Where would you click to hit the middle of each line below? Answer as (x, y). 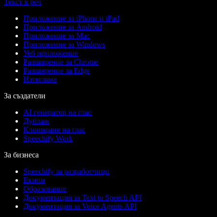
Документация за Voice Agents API (80, 206)
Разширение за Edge (56, 70)
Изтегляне (40, 79)
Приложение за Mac (56, 35)
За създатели (25, 95)
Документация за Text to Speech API (82, 197)
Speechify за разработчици (66, 171)
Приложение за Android (62, 27)
